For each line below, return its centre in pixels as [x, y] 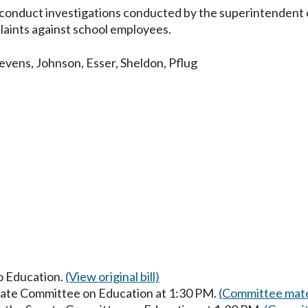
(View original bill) [112, 276]
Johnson [58, 63]
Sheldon [142, 63]
